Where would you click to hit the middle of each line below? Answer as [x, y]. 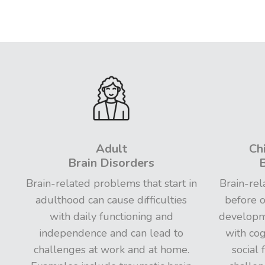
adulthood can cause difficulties [112, 200]
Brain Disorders [112, 163]
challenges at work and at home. [111, 250]
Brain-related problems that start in [111, 183]
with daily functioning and [111, 216]
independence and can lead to [112, 233]
